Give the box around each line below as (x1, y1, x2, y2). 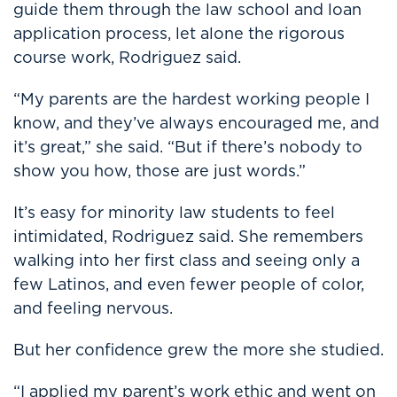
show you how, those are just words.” (13, 160, 306, 182)
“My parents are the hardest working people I (13, 88, 370, 110)
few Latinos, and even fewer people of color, (13, 273, 364, 295)
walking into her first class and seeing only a (13, 249, 360, 271)
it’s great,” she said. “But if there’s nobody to (13, 136, 362, 158)
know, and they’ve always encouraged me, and (13, 112, 379, 134)
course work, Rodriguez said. (13, 46, 241, 68)
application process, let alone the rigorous (13, 22, 345, 44)
